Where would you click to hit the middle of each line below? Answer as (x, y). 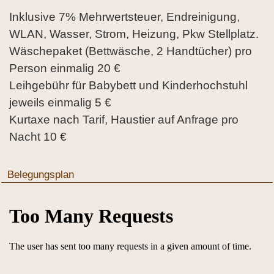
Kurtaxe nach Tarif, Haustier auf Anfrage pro (124, 119)
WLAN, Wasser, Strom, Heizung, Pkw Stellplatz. (134, 34)
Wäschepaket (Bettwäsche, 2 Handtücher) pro (131, 51)
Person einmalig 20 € (65, 68)
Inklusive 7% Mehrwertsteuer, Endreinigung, (124, 17)
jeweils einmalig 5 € (60, 102)
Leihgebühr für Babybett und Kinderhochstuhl (128, 85)
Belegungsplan (41, 174)
